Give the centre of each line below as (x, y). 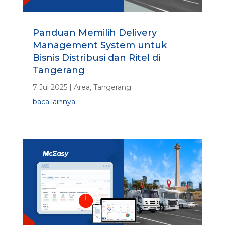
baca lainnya (54, 102)
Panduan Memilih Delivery (94, 33)
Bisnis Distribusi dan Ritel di (96, 58)
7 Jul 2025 (50, 88)
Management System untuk (99, 45)
